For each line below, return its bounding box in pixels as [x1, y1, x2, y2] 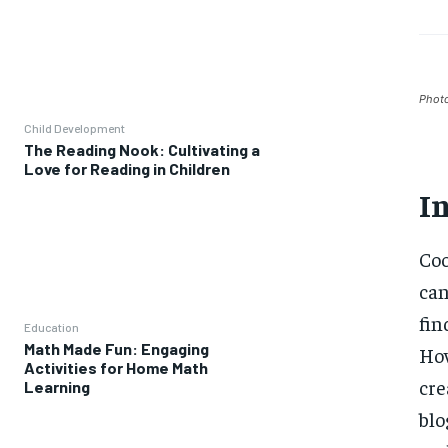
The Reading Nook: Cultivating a [24, 140, 260, 160]
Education [24, 320, 79, 335]
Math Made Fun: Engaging [24, 339, 209, 359]
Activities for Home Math [24, 358, 208, 378]
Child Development [24, 121, 125, 136]
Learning [24, 377, 90, 397]
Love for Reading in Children [24, 159, 230, 179]
